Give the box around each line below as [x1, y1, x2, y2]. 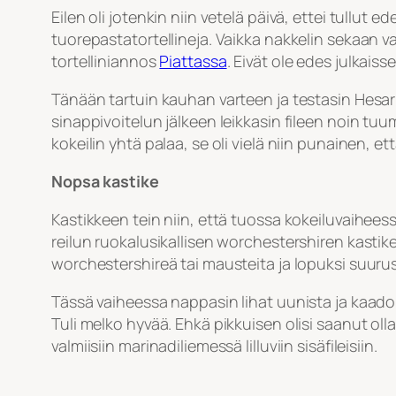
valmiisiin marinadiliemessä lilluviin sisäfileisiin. [51, 335, 377, 357]
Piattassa [159, 50, 227, 72]
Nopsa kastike [51, 171, 159, 193]
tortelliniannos [51, 50, 160, 72]
